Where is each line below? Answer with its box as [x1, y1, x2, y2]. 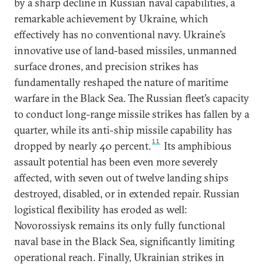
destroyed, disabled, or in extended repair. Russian [14, 187, 240, 201]
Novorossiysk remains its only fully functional [14, 219, 225, 233]
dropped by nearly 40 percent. [14, 139, 151, 153]
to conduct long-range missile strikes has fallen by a [14, 107, 249, 121]
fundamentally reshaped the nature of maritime [14, 75, 228, 90]
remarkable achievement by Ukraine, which [14, 12, 209, 26]
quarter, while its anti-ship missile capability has [14, 123, 232, 137]
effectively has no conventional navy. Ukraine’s [14, 28, 226, 42]
